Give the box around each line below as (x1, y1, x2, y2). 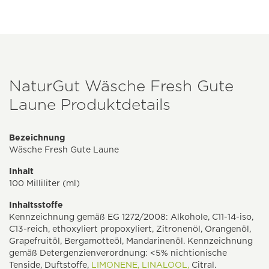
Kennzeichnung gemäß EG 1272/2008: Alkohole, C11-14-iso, (9, 212, 253, 222)
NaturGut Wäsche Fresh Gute (9, 76, 234, 95)
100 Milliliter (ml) (9, 178, 80, 189)
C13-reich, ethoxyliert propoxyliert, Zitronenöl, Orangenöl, (9, 224, 251, 234)
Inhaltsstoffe (9, 200, 63, 210)
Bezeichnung (9, 133, 65, 143)
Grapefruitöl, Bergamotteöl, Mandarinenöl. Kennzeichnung (9, 236, 253, 246)
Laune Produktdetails (9, 95, 171, 114)
